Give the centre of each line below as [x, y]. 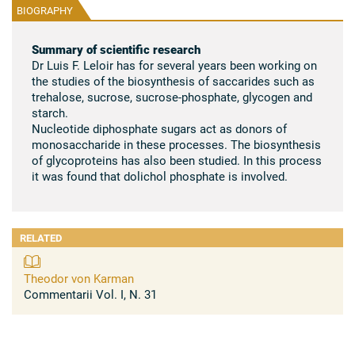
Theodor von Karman [79, 278]
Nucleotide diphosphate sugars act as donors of [159, 128]
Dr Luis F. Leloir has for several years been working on [174, 65]
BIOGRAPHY [45, 10]
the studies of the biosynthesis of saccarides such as [173, 80]
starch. [52, 112]
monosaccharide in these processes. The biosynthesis [176, 144]
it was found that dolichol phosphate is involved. [160, 176]
